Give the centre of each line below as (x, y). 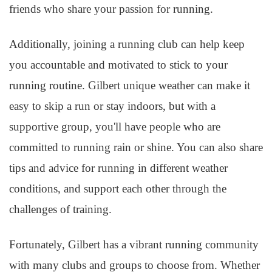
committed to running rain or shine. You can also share (136, 147)
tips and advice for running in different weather (118, 168)
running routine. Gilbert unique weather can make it (130, 85)
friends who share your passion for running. (111, 9)
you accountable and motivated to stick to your (118, 65)
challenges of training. (60, 209)
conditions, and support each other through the (118, 189)
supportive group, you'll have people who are (115, 127)
